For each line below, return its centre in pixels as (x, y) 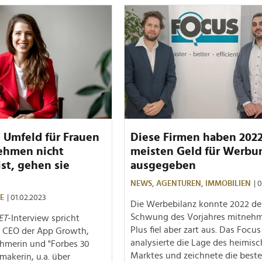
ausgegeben (163, 165)
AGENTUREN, (181, 183)
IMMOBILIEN (228, 183)
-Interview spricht (44, 218)
